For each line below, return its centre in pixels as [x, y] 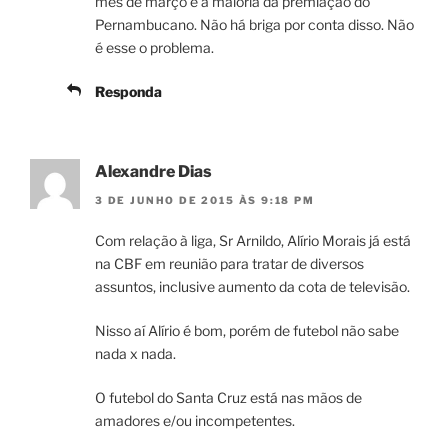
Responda [128, 92]
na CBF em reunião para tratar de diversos [229, 263]
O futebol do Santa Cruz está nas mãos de [228, 397]
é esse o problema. [154, 48]
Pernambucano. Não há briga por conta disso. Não [254, 25]
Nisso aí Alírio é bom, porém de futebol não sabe [247, 330]
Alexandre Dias [153, 172]
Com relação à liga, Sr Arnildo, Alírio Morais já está [253, 240]
